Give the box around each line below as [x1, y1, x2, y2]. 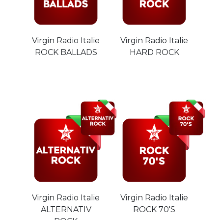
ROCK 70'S [133, 205, 175, 214]
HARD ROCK [129, 48, 179, 57]
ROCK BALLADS [34, 48, 97, 57]
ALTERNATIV [40, 205, 91, 214]
